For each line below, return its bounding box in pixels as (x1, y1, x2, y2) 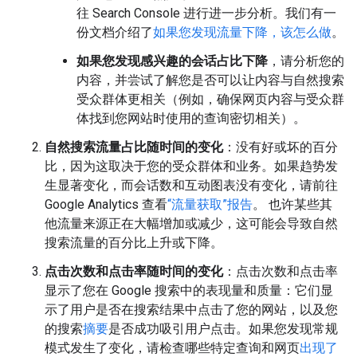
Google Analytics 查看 (45, 197, 167, 213)
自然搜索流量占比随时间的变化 (45, 139, 223, 155)
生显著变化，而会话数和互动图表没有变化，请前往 (45, 178, 338, 194)
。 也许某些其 (253, 197, 332, 213)
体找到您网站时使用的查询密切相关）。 (76, 111, 306, 127)
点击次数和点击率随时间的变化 (45, 264, 223, 280)
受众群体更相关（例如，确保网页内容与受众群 (76, 92, 344, 108)
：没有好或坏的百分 (223, 139, 338, 155)
